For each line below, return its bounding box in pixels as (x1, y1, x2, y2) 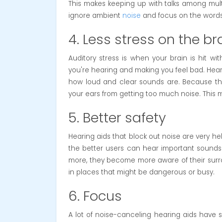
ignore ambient (68, 10, 122, 20)
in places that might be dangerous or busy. (68, 167, 215, 177)
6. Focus (68, 186, 122, 206)
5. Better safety (68, 108, 166, 127)
